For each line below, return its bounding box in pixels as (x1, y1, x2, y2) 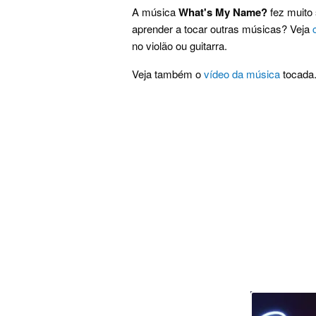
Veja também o (132, 66, 204, 82)
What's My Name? (178, 4, 267, 20)
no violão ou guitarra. (132, 38, 227, 54)
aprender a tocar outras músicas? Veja (132, 21, 312, 37)
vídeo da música (204, 66, 280, 82)
